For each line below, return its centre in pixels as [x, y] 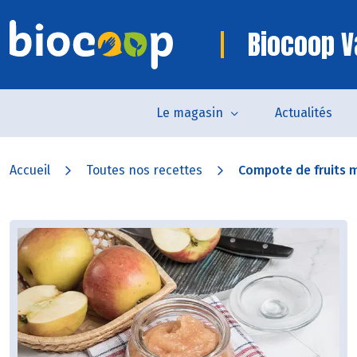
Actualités [304, 113]
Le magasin [190, 113]
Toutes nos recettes [144, 170]
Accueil [30, 170]
